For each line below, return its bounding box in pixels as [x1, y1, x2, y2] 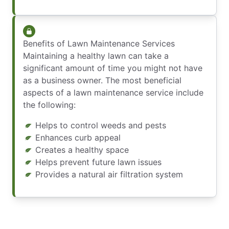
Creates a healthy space [35, 145, 129, 155]
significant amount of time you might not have [23, 63, 202, 73]
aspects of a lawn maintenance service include [23, 87, 203, 98]
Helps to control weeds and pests [35, 120, 166, 130]
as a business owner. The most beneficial [23, 75, 181, 85]
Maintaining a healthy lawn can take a [23, 51, 169, 61]
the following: [23, 100, 76, 110]
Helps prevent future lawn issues [35, 157, 162, 167]
